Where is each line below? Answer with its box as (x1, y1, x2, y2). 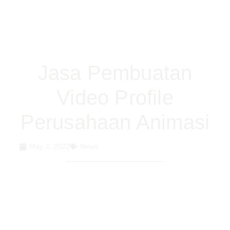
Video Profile (56, 86, 174, 109)
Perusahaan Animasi (20, 110, 210, 133)
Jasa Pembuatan (37, 61, 193, 84)
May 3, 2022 (29, 142, 70, 150)
